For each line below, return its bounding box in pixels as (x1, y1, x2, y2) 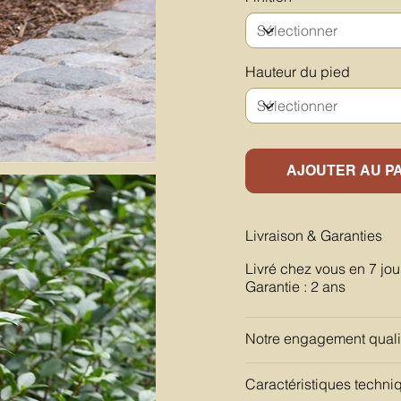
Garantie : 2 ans (245, 277, 346, 295)
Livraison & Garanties (245, 226, 382, 244)
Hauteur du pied (245, 63, 350, 81)
